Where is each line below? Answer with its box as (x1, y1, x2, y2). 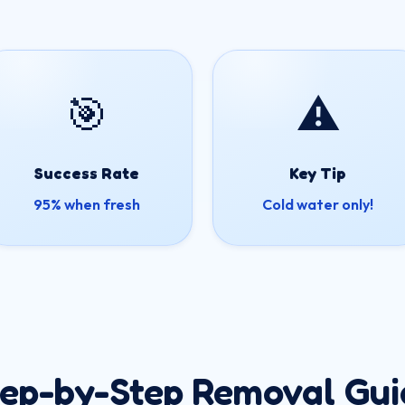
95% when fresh (33, 195, 141, 213)
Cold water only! (262, 195, 374, 213)
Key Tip (289, 164, 347, 183)
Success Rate (34, 164, 140, 183)
